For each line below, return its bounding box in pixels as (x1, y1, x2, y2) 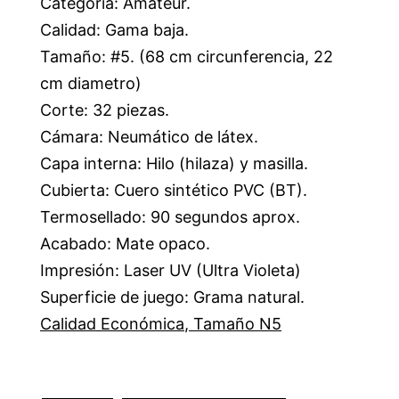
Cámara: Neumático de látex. (40, 127, 258, 147)
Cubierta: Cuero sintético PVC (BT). (40, 181, 307, 200)
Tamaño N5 (193, 314, 281, 334)
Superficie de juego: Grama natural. (40, 288, 305, 307)
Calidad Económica (40, 314, 184, 334)
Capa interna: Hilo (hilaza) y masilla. (40, 154, 308, 174)
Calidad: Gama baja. (40, 20, 189, 40)
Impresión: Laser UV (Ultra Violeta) (40, 261, 301, 281)
